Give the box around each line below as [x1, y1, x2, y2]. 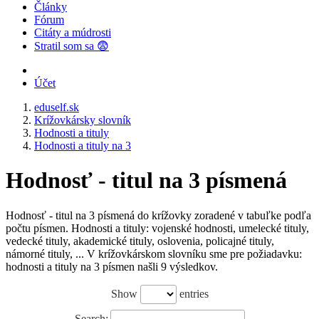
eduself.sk [34, 101, 79, 113]
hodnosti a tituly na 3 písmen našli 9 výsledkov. [6, 260, 218, 273]
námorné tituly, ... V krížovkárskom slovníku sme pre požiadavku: [6, 247, 302, 260]
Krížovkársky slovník [34, 114, 131, 126]
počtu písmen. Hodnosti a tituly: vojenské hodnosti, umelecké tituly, [6, 221, 309, 234]
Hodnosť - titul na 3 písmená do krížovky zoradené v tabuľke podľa [6, 209, 311, 221]
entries [176, 287, 209, 300]
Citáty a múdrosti [34, 26, 111, 38]
